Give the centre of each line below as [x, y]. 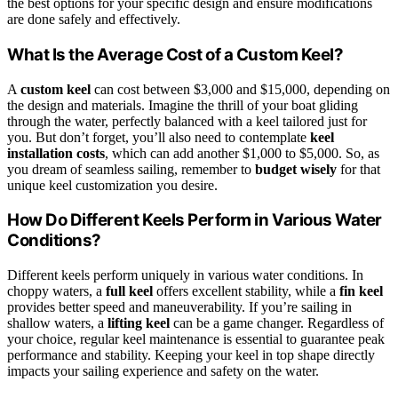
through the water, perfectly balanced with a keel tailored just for [187, 121]
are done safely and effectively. [94, 20]
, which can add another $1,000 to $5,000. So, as [242, 153]
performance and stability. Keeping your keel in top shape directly [191, 355]
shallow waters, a [57, 323]
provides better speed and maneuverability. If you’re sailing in [179, 307]
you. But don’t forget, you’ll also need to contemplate [159, 137]
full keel [129, 291]
